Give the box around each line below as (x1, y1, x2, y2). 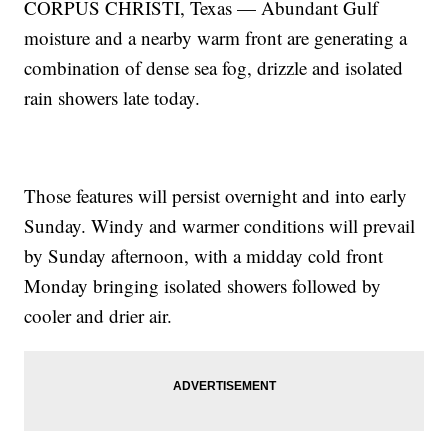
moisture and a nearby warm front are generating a (24, 25, 408, 51)
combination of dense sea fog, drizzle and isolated (24, 55, 404, 81)
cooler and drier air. (24, 303, 173, 329)
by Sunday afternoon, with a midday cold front (24, 243, 384, 269)
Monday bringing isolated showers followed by (24, 273, 382, 299)
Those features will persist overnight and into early (24, 183, 408, 209)
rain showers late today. (24, 85, 201, 111)
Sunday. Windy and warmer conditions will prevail (24, 213, 416, 239)
